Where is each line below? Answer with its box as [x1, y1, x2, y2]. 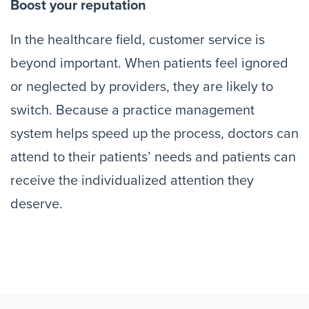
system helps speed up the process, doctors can [10, 126, 299, 142]
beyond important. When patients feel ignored [10, 55, 288, 72]
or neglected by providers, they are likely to [10, 79, 273, 95]
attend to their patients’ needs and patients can [10, 149, 296, 166]
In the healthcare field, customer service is [10, 32, 265, 48]
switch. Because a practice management [10, 102, 255, 119]
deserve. [10, 196, 63, 212]
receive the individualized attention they [10, 172, 254, 189]
